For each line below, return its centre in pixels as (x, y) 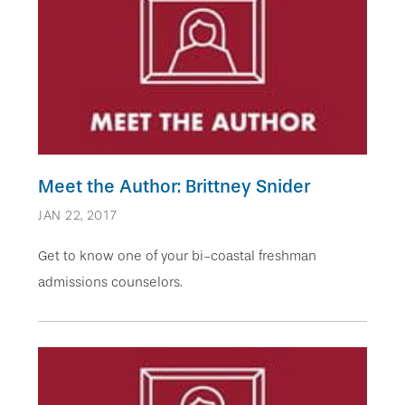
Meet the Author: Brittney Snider (174, 186)
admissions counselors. (110, 282)
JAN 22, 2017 (78, 215)
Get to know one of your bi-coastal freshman (177, 255)
